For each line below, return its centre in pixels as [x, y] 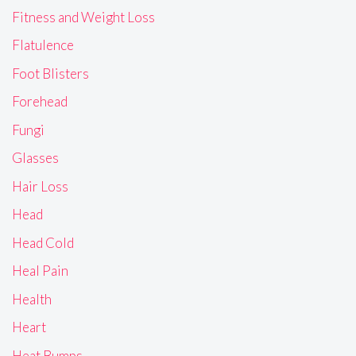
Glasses [35, 158]
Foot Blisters [50, 73]
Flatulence [43, 45]
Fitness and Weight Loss [83, 17]
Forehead [40, 102]
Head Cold [43, 242]
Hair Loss [40, 186]
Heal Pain [40, 271]
